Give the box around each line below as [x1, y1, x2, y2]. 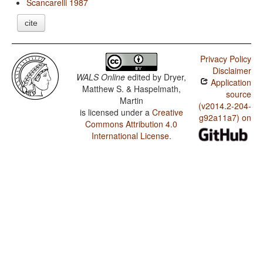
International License [91, 130, 169, 142]
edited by [125, 71, 164, 83]
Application [208, 76, 251, 89]
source [225, 88, 251, 100]
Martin [119, 95, 143, 107]
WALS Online [76, 71, 126, 83]
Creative [151, 106, 183, 119]
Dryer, [164, 71, 187, 83]
